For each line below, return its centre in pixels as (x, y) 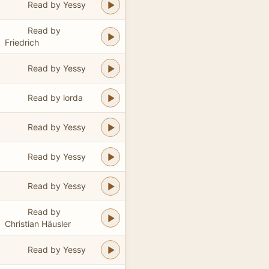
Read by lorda (55, 97)
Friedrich (22, 42)
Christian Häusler (38, 223)
